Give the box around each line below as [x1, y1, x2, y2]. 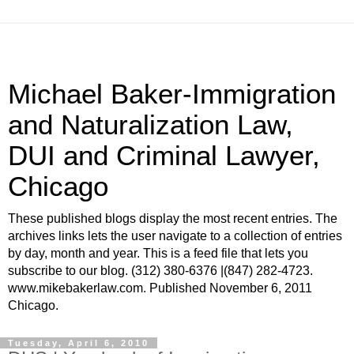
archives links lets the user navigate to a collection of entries [8, 229, 342, 243]
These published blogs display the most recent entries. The [8, 212, 337, 225]
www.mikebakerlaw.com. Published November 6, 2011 [8, 281, 312, 295]
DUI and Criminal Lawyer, [8, 141, 320, 171]
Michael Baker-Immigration [8, 79, 336, 109]
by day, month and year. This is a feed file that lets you [8, 247, 308, 260]
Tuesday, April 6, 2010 [8, 338, 149, 348]
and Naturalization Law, [8, 110, 293, 140]
